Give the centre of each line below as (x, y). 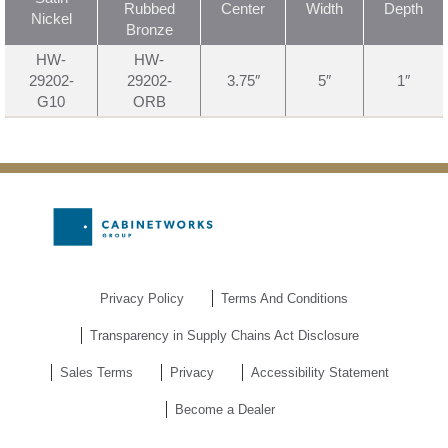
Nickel (51, 18)
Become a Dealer (224, 410)
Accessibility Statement (320, 373)
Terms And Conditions (284, 299)
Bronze (149, 29)
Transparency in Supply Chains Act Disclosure (224, 336)
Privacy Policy (142, 299)
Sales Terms (96, 373)
